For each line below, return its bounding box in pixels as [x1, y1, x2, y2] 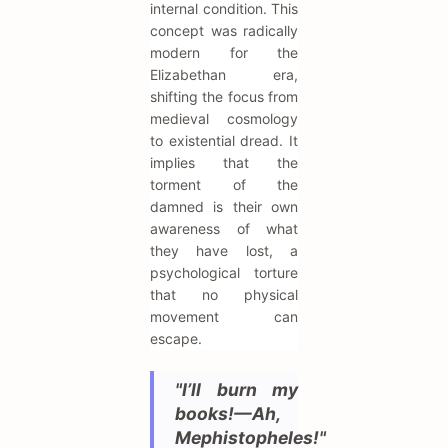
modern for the [150, 44, 298, 62]
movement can [150, 308, 298, 326]
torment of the [150, 176, 298, 194]
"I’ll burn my [175, 379, 298, 401]
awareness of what [150, 220, 298, 238]
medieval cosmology [150, 110, 298, 128]
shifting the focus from [150, 88, 298, 106]
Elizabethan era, [150, 66, 298, 84]
